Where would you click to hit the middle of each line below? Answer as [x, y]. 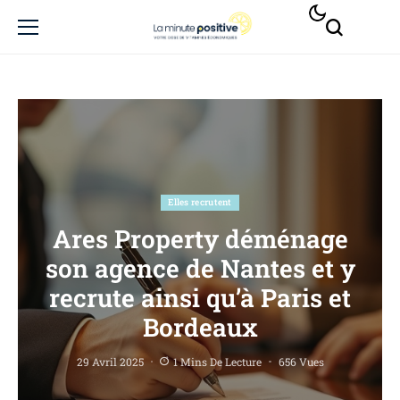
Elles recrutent [200, 202]
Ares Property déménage [200, 239]
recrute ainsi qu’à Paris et [200, 298]
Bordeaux [200, 327]
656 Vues [301, 362]
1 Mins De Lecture [217, 362]
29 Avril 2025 [110, 362]
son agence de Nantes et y [200, 268]
